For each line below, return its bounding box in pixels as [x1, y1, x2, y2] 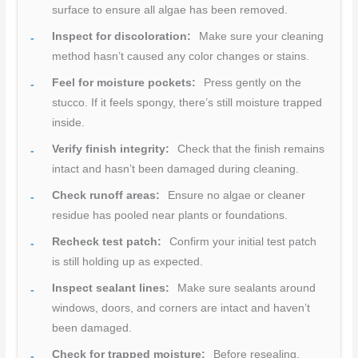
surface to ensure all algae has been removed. [52, 3, 288, 16]
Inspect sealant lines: [52, 281, 170, 294]
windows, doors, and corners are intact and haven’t [52, 301, 311, 314]
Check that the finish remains [174, 142, 325, 155]
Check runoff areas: [52, 189, 161, 201]
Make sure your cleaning [196, 30, 324, 42]
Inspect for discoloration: [52, 30, 192, 42]
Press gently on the [201, 76, 302, 89]
